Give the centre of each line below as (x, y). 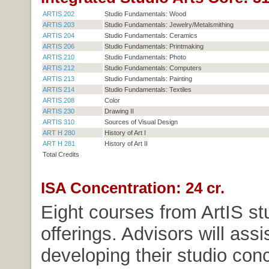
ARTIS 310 (58, 122)
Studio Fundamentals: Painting (148, 78)
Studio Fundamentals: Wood (145, 14)
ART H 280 (59, 132)
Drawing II (119, 111)
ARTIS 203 (58, 24)
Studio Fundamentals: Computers (153, 68)
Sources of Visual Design (141, 122)
